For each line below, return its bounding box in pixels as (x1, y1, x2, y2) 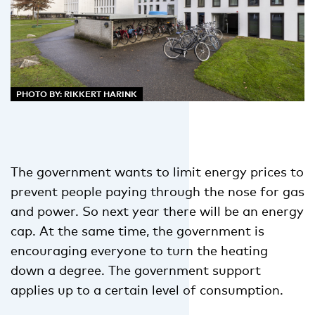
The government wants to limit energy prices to (11, 163, 304, 179)
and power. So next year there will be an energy (11, 202, 304, 219)
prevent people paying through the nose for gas (11, 183, 304, 199)
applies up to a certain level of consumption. (11, 281, 283, 297)
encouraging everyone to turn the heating (11, 242, 268, 258)
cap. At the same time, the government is (11, 222, 264, 238)
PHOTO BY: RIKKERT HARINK (16, 88, 137, 99)
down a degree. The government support (11, 262, 261, 278)
